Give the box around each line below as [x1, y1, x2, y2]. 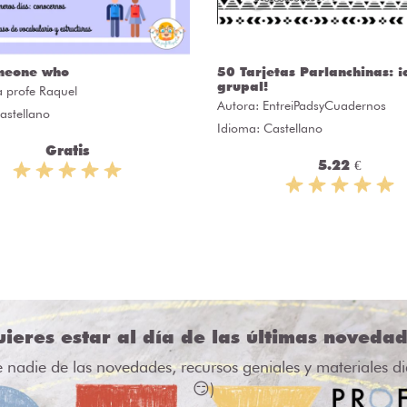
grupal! [217, 78, 268, 94]
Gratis [45, 142, 89, 159]
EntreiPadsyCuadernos [263, 97, 386, 113]
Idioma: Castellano [217, 120, 323, 135]
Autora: [217, 97, 263, 113]
